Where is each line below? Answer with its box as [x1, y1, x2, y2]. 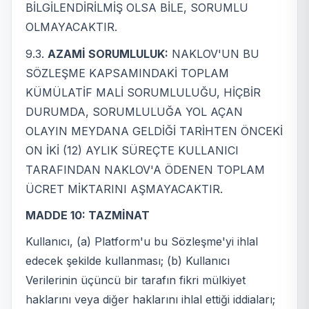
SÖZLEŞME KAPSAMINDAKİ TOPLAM [26, 66, 229, 80]
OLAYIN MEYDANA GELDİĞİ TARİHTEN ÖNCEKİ [26, 123, 283, 138]
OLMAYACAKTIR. [26, 20, 117, 34]
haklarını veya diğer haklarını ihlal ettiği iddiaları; [26, 292, 275, 307]
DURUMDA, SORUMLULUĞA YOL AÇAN [26, 104, 243, 119]
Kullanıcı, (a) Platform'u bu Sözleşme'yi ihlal [26, 235, 258, 249]
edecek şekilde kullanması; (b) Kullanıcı [26, 254, 230, 268]
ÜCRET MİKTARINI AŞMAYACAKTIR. [26, 181, 223, 196]
